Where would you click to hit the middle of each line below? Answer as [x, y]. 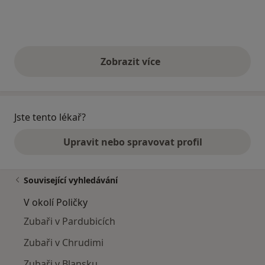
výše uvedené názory [181, 68]
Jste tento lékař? [50, 117]
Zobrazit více [132, 61]
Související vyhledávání [71, 180]
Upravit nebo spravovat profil [132, 142]
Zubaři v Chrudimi [64, 242]
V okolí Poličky [56, 202]
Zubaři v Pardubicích [70, 221]
